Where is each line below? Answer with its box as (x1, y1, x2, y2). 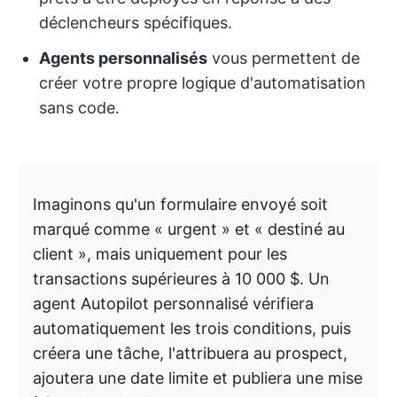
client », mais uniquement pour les (33, 245, 287, 264)
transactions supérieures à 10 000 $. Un (33, 269, 330, 289)
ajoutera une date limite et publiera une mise (33, 369, 362, 388)
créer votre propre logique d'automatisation (39, 74, 366, 93)
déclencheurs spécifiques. (39, 13, 232, 33)
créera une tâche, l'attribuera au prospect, (33, 344, 347, 363)
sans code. (39, 98, 120, 118)
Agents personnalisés (39, 49, 207, 68)
